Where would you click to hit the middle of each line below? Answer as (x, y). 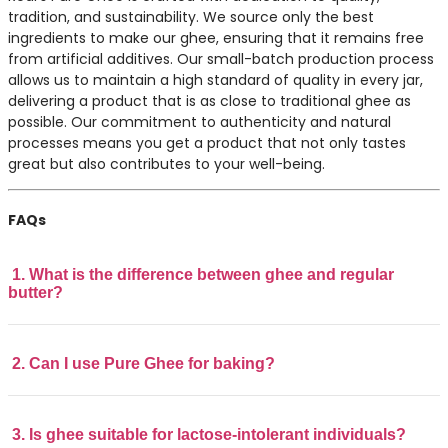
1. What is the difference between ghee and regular (203, 274)
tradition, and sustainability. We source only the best (191, 17)
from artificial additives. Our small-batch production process (221, 59)
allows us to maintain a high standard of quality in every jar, (215, 80)
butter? (35, 292)
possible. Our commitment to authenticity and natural (199, 122)
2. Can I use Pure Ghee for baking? (143, 363)
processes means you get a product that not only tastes (207, 143)
